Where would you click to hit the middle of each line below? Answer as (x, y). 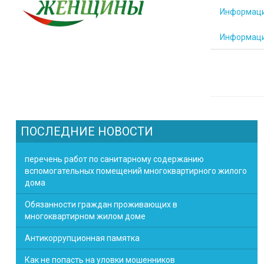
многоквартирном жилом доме (85, 216)
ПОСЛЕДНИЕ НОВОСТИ (87, 131)
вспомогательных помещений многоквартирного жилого (136, 171)
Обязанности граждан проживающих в (101, 204)
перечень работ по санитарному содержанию (114, 159)
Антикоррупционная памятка (82, 238)
